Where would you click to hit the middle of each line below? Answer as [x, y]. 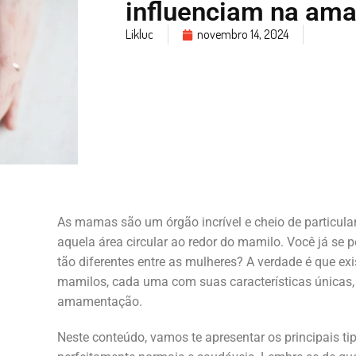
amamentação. [99, 301]
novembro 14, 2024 [243, 35]
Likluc [140, 35]
